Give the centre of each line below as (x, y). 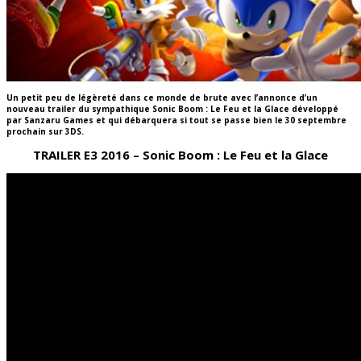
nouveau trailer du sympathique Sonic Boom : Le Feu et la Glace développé (172, 108)
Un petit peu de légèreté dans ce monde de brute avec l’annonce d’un (162, 97)
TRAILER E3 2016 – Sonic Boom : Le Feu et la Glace (180, 155)
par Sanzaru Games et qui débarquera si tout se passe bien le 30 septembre (176, 120)
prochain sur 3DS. (45, 131)
